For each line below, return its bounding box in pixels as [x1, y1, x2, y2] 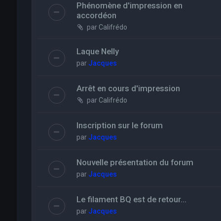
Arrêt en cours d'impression [76, 83, 180, 94]
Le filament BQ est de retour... [76, 194, 186, 205]
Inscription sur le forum [76, 120, 163, 131]
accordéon [76, 10, 116, 21]
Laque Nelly [76, 46, 119, 57]
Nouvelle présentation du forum [76, 157, 193, 168]
